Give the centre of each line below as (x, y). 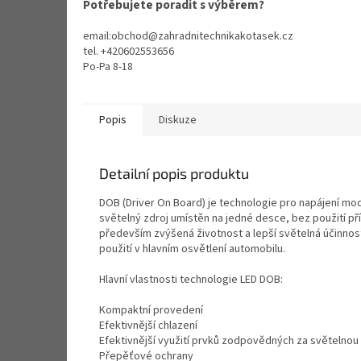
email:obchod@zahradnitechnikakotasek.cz (188, 37)
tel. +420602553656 (129, 52)
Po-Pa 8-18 (108, 67)
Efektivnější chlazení (148, 326)
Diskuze (178, 120)
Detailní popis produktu (174, 174)
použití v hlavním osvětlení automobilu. (192, 249)
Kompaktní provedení (151, 311)
